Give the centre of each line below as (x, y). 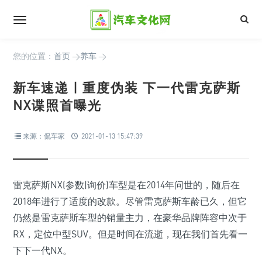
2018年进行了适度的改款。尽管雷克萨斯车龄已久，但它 (130, 201)
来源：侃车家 (44, 136)
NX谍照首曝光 (57, 105)
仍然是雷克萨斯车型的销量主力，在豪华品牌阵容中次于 (130, 218)
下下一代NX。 (42, 250)
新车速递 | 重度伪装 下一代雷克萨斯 (127, 87)
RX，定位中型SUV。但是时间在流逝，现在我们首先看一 (130, 234)
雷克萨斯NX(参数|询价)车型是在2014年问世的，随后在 (126, 185)
